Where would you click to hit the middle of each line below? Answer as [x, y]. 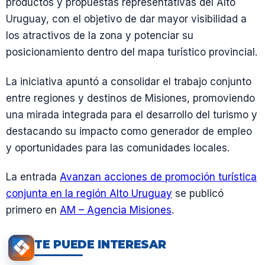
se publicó [198, 193]
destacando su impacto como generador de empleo [129, 131]
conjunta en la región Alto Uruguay [89, 193]
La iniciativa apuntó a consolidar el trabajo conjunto [129, 81]
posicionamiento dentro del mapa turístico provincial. [132, 52]
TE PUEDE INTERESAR [100, 245]
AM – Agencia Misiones [116, 210]
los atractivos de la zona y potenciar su [100, 36]
